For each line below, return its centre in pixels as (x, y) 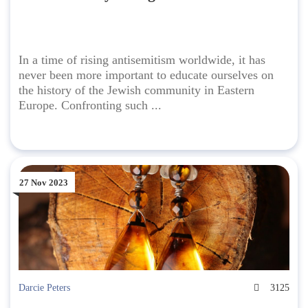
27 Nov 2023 (44, 182)
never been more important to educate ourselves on (146, 75)
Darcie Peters (44, 288)
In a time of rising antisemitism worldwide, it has (142, 60)
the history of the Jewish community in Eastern (136, 90)
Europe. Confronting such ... (90, 106)
